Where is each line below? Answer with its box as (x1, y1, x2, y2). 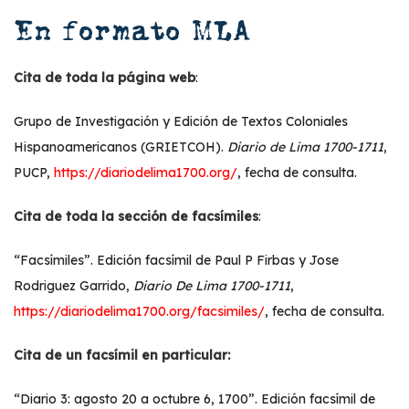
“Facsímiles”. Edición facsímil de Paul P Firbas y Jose (14, 252, 339, 268)
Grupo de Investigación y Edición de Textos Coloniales (14, 113, 348, 130)
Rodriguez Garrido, (14, 278, 133, 294)
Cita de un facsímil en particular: (14, 347, 230, 363)
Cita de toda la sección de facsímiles (14, 208, 258, 225)
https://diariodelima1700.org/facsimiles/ (14, 303, 265, 320)
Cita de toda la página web (14, 69, 195, 86)
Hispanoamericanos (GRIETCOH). (14, 139, 227, 155)
